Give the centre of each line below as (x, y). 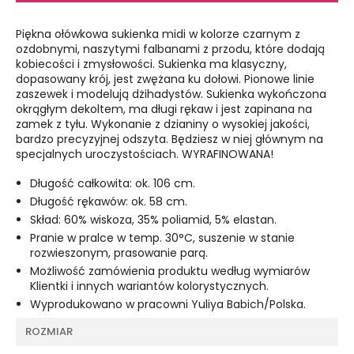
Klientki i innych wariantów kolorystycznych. (149, 286)
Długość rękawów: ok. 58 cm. (109, 202)
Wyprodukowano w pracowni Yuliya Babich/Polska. (168, 305)
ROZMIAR (49, 332)
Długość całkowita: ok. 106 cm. (113, 184)
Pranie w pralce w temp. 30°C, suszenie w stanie (162, 238)
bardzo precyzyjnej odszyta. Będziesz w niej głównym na (169, 139)
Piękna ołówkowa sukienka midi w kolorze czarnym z (158, 34)
